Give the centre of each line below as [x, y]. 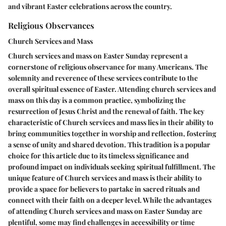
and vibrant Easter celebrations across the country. [90, 6]
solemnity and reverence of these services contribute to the [103, 78]
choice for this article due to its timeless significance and [98, 155]
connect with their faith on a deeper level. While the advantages [110, 200]
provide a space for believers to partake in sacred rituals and [104, 189]
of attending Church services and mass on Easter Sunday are [105, 211]
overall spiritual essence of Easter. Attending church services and [112, 89]
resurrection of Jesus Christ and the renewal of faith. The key [106, 111]
